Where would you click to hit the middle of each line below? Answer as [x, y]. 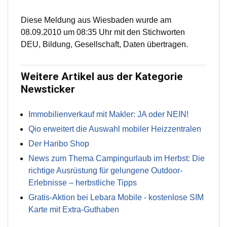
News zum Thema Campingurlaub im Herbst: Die [117, 159]
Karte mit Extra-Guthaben [74, 210]
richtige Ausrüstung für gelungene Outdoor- [105, 171]
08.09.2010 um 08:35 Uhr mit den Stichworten [103, 32]
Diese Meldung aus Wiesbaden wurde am [96, 20]
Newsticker [48, 89]
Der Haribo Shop [59, 144]
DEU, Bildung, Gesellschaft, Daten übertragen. [104, 45]
